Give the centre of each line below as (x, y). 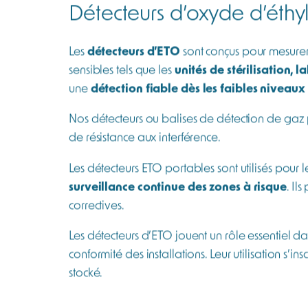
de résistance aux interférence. (145, 146)
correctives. (97, 214)
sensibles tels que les (122, 79)
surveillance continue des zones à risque (178, 195)
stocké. (86, 282)
